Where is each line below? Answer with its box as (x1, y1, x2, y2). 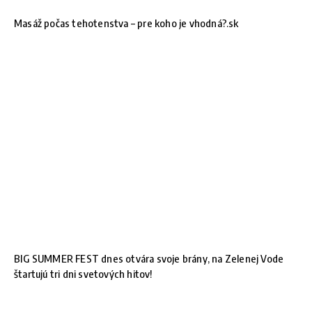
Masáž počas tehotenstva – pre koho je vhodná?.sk (14, 17, 239, 30)
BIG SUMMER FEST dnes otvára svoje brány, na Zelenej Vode (14, 252, 284, 265)
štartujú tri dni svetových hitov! (14, 267, 153, 281)
